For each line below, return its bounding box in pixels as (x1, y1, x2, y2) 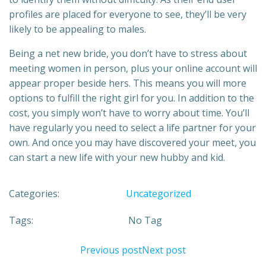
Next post (142, 243, 186, 257)
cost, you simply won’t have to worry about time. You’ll (9, 106, 249, 120)
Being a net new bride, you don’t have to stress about (9, 47, 247, 61)
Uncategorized (125, 187, 191, 201)
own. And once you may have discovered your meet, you (9, 136, 256, 150)
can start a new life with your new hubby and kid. (9, 151, 225, 164)
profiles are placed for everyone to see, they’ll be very (9, 8, 246, 21)
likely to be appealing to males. (9, 23, 146, 36)
